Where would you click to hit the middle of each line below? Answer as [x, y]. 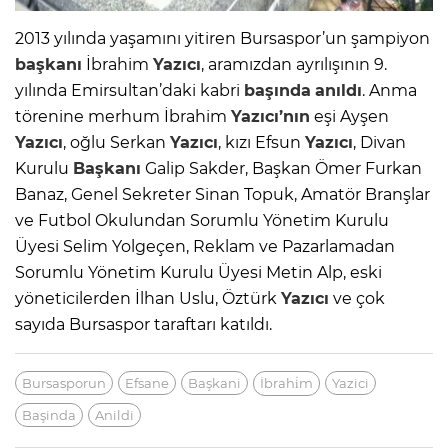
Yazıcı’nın [270, 116]
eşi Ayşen [349, 116]
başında [277, 90]
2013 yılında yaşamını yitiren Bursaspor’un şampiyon [222, 38]
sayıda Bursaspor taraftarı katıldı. [143, 324]
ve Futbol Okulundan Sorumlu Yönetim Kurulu [202, 220]
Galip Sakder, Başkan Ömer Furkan [281, 168]
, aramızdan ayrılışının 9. [294, 64]
